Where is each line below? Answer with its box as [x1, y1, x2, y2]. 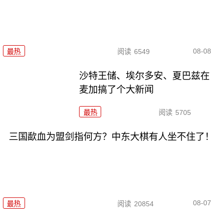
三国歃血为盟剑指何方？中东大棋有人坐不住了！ [8, 132, 214, 142]
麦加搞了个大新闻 [79, 84, 154, 95]
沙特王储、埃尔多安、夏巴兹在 [79, 71, 210, 82]
